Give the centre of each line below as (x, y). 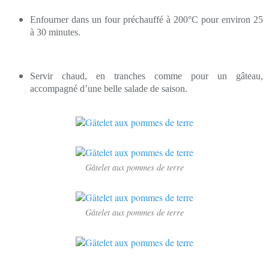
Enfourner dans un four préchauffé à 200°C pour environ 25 (147, 19)
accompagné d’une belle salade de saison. (109, 88)
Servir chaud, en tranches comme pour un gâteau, (147, 76)
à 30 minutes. (55, 32)
